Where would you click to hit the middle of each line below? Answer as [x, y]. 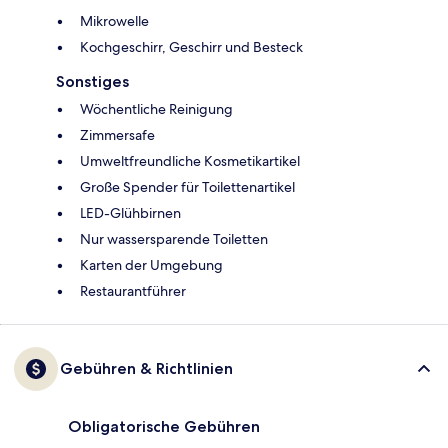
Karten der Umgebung [151, 265]
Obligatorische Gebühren [164, 427]
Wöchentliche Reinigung [156, 109]
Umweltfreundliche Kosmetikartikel [190, 161]
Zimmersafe [117, 135]
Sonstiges [92, 82]
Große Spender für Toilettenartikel [187, 187]
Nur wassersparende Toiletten [174, 239]
